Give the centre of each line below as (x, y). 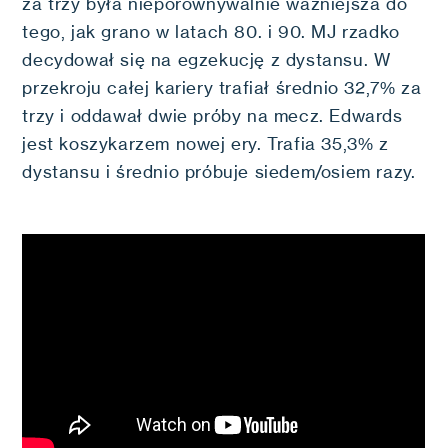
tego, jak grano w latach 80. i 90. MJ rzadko (211, 32)
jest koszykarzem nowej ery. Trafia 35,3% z (205, 144)
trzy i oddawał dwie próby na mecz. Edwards (212, 116)
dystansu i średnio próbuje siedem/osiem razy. (219, 172)
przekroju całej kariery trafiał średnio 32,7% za (222, 88)
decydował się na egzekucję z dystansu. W (206, 60)
